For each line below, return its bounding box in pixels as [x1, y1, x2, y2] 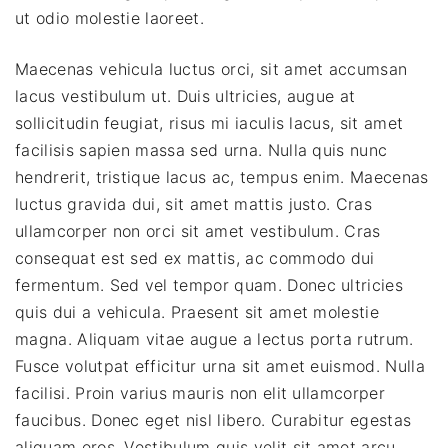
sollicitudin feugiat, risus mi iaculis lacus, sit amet [15, 112, 404, 133]
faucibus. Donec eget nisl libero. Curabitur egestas [15, 409, 412, 430]
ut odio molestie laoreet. [15, 7, 205, 28]
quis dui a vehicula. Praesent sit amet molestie [15, 301, 380, 322]
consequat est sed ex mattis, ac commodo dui [15, 247, 375, 268]
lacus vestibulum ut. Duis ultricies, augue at [15, 85, 356, 106]
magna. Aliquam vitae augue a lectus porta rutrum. [15, 328, 414, 349]
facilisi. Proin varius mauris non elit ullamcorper [15, 382, 386, 403]
